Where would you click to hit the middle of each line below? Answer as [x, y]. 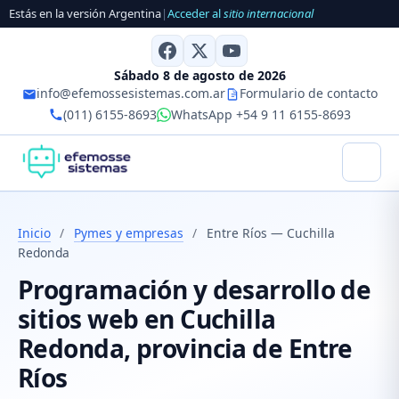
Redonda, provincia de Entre [185, 349]
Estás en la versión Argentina [85, 14]
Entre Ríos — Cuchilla [270, 232]
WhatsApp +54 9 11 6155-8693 [261, 114]
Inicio [34, 232]
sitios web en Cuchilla [147, 319]
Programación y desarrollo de [195, 290]
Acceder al [195, 14]
